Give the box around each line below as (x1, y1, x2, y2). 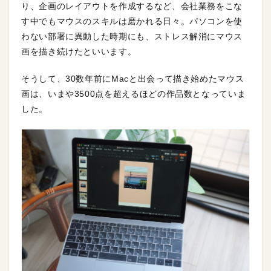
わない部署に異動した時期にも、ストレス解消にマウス (21, 31, 243, 42)
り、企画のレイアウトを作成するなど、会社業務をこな (21, 1, 243, 11)
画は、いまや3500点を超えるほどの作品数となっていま (21, 89, 246, 99)
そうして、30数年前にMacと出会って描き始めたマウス (21, 74, 244, 84)
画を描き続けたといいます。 (21, 47, 137, 57)
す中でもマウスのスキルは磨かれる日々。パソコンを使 (21, 16, 243, 27)
